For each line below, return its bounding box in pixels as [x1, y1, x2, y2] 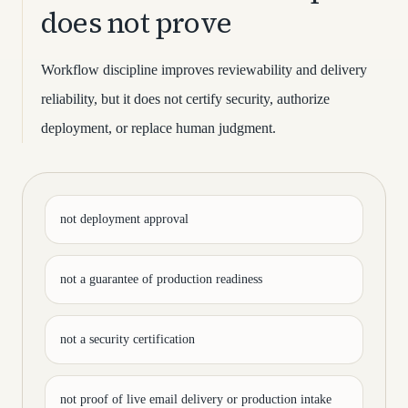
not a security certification [60, 332, 195, 346]
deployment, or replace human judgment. [41, 120, 276, 136]
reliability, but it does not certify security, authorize [41, 91, 330, 107]
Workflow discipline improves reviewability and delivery [41, 62, 367, 77]
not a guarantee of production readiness [60, 272, 262, 286]
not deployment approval [60, 212, 189, 226]
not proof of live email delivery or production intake [60, 393, 331, 406]
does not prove [41, 4, 232, 42]
